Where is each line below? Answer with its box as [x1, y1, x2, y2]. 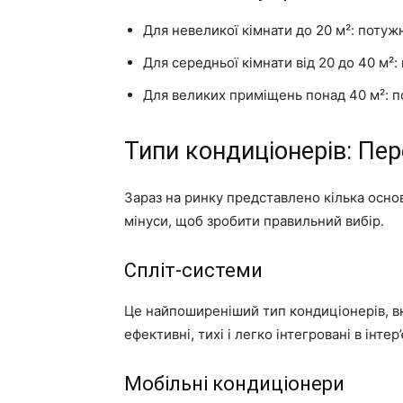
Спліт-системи [124, 258, 263, 282]
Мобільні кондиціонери [124, 372, 345, 395]
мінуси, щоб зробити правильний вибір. [124, 211, 384, 229]
